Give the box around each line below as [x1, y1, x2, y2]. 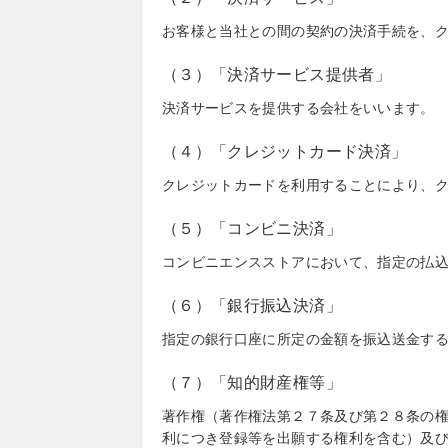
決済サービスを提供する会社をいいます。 [162, 100, 435, 116]
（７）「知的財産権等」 [162, 374, 342, 391]
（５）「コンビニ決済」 [162, 220, 342, 237]
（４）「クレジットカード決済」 [162, 143, 408, 160]
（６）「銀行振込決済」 [162, 297, 342, 314]
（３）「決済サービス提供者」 [162, 66, 391, 83]
